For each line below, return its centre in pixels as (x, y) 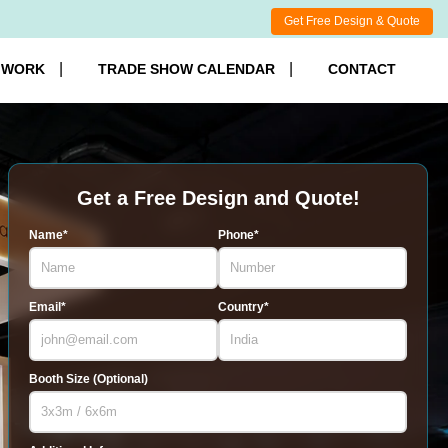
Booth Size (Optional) (88, 379)
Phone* (238, 235)
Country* (243, 307)
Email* (47, 307)
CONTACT (362, 69)
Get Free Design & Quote (352, 21)
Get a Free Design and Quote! (218, 198)
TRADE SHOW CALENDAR (186, 69)
